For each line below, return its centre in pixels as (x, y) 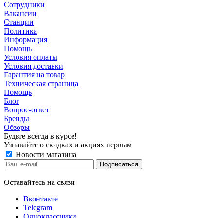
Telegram (38, 207)
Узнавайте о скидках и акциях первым (68, 145)
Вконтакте (41, 199)
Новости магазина (45, 154)
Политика (20, 31)
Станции (19, 22)
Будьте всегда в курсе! (40, 136)
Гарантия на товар (34, 74)
